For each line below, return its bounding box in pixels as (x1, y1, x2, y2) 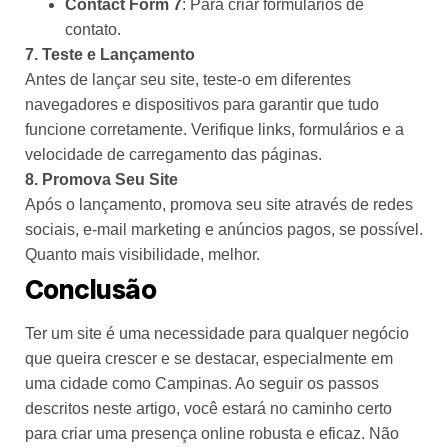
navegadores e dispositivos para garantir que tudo (25, 96, 379, 114)
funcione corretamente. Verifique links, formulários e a (25, 121, 404, 139)
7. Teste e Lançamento (25, 46, 195, 64)
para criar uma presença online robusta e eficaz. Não (25, 425, 399, 443)
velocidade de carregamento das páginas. (25, 146, 322, 164)
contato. (65, 21, 121, 39)
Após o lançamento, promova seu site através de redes (25, 196, 413, 214)
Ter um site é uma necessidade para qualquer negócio (25, 325, 409, 343)
